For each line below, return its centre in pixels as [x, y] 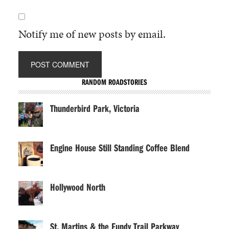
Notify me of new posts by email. [92, 34]
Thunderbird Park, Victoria [95, 108]
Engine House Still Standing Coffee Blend [120, 147]
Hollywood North [77, 187]
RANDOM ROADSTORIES [114, 82]
